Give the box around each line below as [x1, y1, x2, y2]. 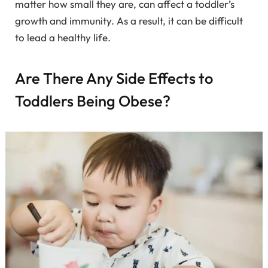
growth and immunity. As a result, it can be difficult [15, 14, 243, 28]
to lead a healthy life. [15, 31, 111, 44]
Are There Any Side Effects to [15, 68, 213, 88]
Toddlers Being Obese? [15, 90, 170, 111]
